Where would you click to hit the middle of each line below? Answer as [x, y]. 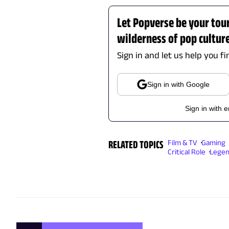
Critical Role [187, 152]
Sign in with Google [178, 85]
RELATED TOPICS [136, 144]
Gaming [214, 143]
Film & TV [183, 143]
